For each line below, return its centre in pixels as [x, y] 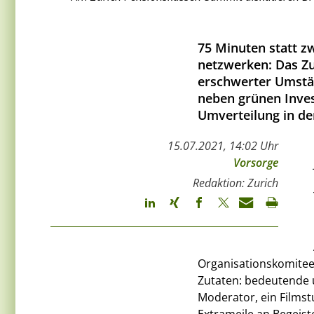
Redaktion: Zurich [235, 183]
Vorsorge [256, 163]
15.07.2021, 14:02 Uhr [223, 146]
